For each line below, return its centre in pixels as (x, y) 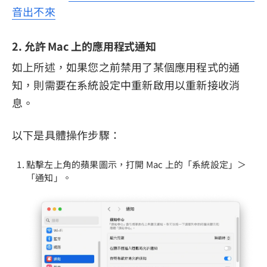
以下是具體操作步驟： (66, 135)
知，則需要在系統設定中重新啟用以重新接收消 (126, 85)
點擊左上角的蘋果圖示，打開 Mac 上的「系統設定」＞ (136, 164)
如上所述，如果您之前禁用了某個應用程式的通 (126, 67)
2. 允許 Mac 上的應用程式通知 (84, 46)
